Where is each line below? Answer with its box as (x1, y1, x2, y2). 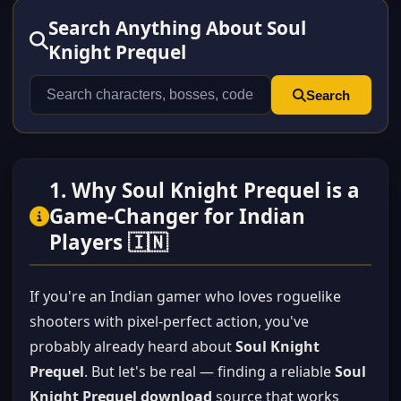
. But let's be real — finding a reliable (84, 362, 335, 381)
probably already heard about (30, 337, 235, 356)
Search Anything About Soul (48, 15, 306, 40)
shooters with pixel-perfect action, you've (30, 311, 309, 331)
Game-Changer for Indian (49, 202, 305, 230)
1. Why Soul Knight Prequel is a (49, 176, 360, 204)
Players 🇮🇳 (49, 228, 167, 256)
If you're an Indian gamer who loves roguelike (30, 286, 341, 306)
